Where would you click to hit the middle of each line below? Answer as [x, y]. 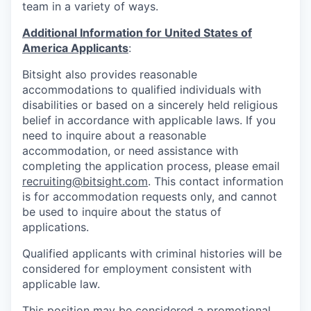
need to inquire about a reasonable [114, 135]
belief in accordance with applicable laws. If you [149, 120]
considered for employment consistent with [137, 269]
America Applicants [75, 48]
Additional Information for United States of [137, 33]
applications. [56, 227]
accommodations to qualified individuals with [142, 90]
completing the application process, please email [151, 166]
